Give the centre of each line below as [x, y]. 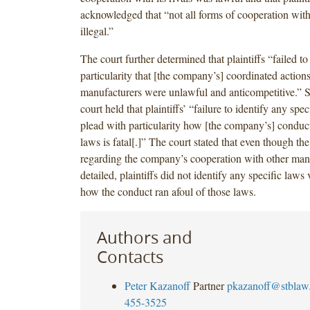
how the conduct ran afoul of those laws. [168, 191]
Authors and [144, 237]
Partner [208, 285]
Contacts [130, 256]
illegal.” [97, 30]
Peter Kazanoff [157, 285]
